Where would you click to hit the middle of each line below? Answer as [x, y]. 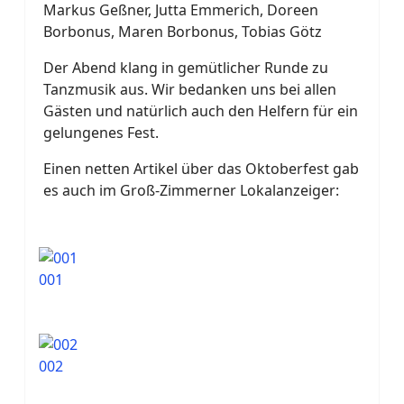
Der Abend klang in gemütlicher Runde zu [186, 67]
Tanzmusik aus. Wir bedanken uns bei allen [190, 89]
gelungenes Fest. [101, 132]
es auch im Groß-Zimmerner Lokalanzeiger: [191, 190]
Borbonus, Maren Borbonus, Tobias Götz [183, 31]
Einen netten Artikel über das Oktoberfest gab [201, 168]
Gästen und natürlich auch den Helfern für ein [201, 110]
